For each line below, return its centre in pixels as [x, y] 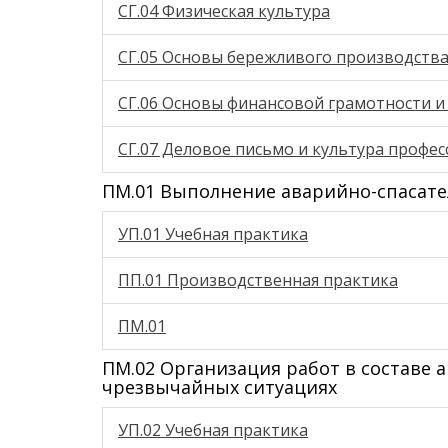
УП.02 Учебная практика [213, 430]
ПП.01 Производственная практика [258, 280]
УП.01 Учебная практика [213, 234]
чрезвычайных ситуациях [219, 387]
